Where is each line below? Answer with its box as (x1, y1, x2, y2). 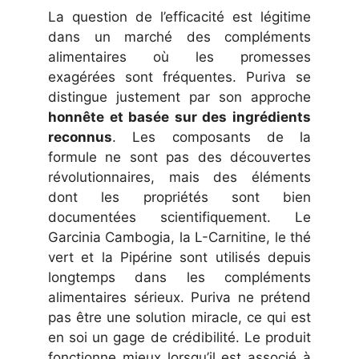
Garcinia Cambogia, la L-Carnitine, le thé (48, 229, 311, 246)
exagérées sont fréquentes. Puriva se (48, 69, 311, 86)
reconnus (48, 129, 112, 146)
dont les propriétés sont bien (48, 189, 311, 206)
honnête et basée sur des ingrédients (48, 109, 311, 126)
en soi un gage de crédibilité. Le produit (48, 329, 311, 346)
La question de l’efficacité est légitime (48, 9, 311, 26)
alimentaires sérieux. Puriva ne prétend (48, 289, 311, 306)
